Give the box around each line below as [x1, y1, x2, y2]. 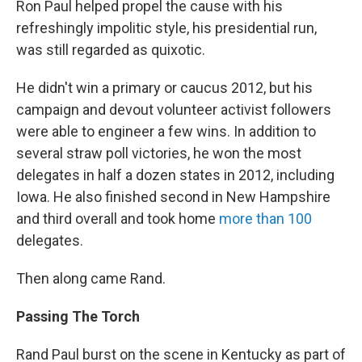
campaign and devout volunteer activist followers [16, 101, 331, 119]
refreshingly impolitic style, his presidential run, [16, 19, 317, 37]
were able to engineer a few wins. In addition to [16, 123, 316, 141]
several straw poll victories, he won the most [16, 145, 301, 162]
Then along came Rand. [16, 270, 166, 288]
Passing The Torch [16, 308, 140, 326]
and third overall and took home [16, 210, 219, 228]
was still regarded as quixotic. [16, 41, 205, 59]
